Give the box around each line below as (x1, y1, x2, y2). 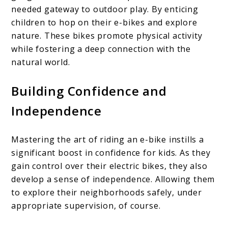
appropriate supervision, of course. (11, 199, 161, 211)
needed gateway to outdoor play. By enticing (11, 3, 198, 15)
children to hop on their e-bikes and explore (11, 16, 197, 28)
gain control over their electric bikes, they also (11, 160, 208, 172)
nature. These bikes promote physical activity (11, 30, 203, 41)
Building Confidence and (11, 82, 167, 99)
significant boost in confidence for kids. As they (11, 147, 211, 158)
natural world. (11, 56, 70, 68)
